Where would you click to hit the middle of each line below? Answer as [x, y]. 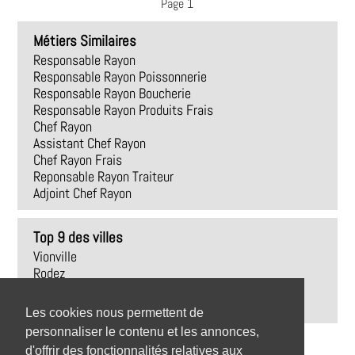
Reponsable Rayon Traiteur [104, 176]
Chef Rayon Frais [78, 160]
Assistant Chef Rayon [90, 143]
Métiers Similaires [85, 41]
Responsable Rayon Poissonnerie [120, 76]
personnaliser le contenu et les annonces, [142, 332]
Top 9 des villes [78, 237]
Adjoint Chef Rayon [83, 193]
